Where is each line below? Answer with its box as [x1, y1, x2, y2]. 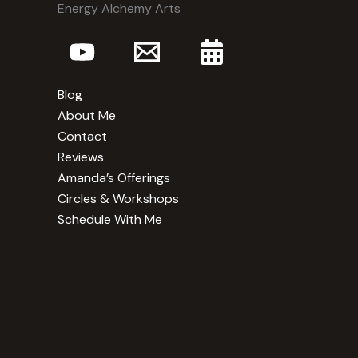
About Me [58, 107, 116, 125]
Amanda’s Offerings [58, 169, 170, 187]
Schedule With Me [58, 211, 162, 229]
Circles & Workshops [58, 190, 179, 208]
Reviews [58, 149, 104, 166]
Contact [58, 128, 107, 145]
